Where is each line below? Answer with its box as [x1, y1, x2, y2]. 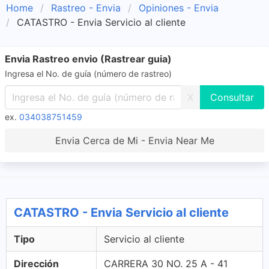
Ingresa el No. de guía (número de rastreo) [5, 68, 172, 79]
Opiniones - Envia [139, 2, 219, 14]
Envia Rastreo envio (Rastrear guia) [5, 53, 172, 65]
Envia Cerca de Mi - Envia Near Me [55, 134, 214, 147]
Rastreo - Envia [51, 2, 121, 14]
